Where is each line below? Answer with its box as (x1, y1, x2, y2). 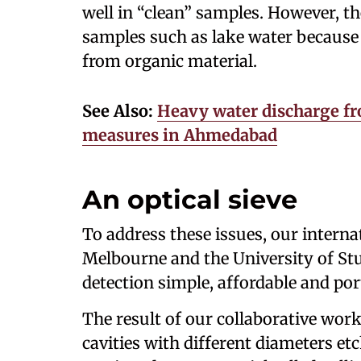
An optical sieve (82, 184, 297, 215)
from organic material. (82, 51, 257, 71)
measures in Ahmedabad (82, 125, 277, 145)
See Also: (82, 101, 157, 121)
